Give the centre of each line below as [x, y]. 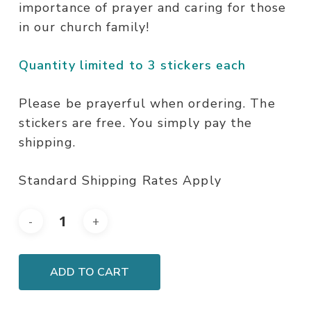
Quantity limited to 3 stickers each [132, 66]
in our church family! [84, 27]
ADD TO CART [89, 272]
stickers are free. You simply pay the [135, 123]
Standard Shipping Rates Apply [120, 181]
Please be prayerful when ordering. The [147, 104]
